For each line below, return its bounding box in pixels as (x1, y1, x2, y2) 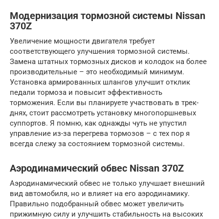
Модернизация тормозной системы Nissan (10, 10, 205, 22)
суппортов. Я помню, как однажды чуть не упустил (10, 119, 187, 128)
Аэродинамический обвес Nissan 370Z (10, 163, 184, 175)
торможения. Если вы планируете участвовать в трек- (10, 98, 198, 108)
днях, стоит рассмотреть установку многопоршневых (10, 109, 196, 118)
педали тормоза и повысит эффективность (10, 88, 162, 97)
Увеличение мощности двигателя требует (10, 37, 155, 46)
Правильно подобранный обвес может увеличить (10, 199, 184, 209)
